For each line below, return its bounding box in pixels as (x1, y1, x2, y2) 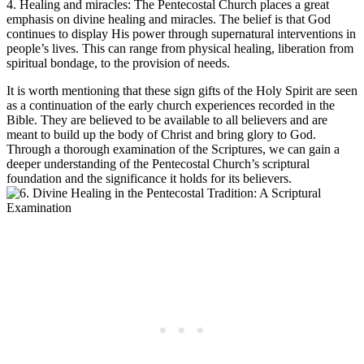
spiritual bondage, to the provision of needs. (6, 56, 230, 71)
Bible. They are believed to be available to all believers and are (6, 113, 327, 128)
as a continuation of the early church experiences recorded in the (6, 98, 335, 113)
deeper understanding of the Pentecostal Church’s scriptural (6, 157, 310, 171)
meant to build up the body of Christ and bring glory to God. (6, 128, 316, 142)
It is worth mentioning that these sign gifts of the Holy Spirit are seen (6, 84, 357, 98)
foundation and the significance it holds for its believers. (6, 171, 292, 186)
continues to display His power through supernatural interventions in (6, 27, 356, 41)
